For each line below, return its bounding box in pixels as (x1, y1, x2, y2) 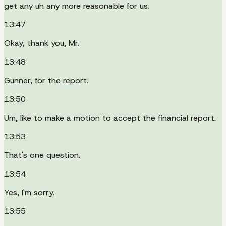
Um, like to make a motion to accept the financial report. (4, 112, 216, 123)
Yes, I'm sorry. (4, 187, 54, 198)
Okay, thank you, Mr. (4, 37, 79, 48)
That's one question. (4, 149, 80, 160)
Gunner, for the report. (4, 75, 88, 86)
